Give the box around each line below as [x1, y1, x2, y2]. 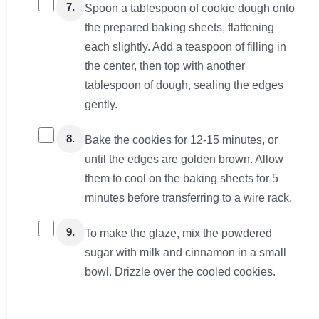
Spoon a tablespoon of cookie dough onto [85, 2, 295, 15]
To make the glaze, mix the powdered [85, 227, 272, 240]
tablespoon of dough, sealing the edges [85, 79, 283, 92]
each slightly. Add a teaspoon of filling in [85, 41, 286, 53]
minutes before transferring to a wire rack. [85, 192, 292, 204]
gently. [85, 98, 117, 111]
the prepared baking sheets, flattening [85, 21, 274, 34]
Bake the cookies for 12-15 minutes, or [85, 134, 278, 147]
